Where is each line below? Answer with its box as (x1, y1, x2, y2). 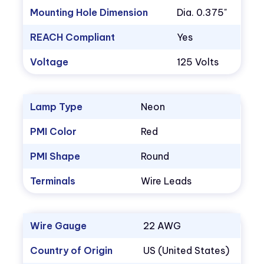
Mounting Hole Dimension (30, 6, 148, 19)
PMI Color (30, 126, 77, 138)
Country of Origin (30, 245, 113, 257)
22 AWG (143, 220, 181, 232)
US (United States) (143, 245, 230, 257)
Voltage (30, 56, 69, 68)
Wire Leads (141, 175, 192, 187)
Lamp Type (30, 101, 83, 113)
